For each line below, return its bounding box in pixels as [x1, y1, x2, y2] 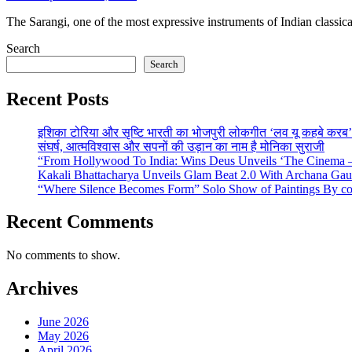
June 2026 [38, 315, 89, 329]
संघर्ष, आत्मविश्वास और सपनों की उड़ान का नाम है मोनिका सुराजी [38, 139, 324, 153]
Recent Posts [6, 88, 108, 109]
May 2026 [38, 329, 89, 343]
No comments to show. [6, 248, 120, 262]
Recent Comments [6, 211, 153, 233]
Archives [6, 278, 78, 299]
